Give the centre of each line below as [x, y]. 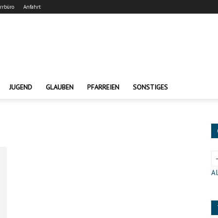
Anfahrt [32, 7]
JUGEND [21, 87]
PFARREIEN [103, 87]
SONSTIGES [150, 87]
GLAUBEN [60, 87]
